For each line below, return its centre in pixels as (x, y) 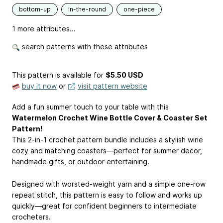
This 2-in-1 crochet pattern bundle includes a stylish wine (108, 140)
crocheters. (31, 217)
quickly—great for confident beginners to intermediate (104, 206)
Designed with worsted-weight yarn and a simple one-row (109, 184)
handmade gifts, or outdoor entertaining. (81, 162)
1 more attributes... (44, 29)
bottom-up (35, 9)
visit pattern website (112, 86)
